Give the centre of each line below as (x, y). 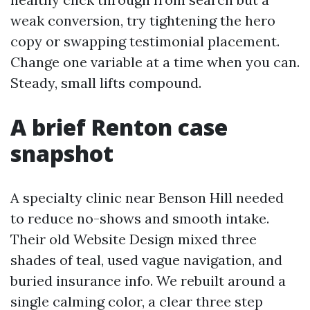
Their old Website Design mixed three (134, 239)
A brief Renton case (119, 127)
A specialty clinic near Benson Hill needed (147, 198)
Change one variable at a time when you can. (155, 62)
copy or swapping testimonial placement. (145, 41)
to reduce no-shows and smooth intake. (140, 218)
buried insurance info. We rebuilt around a (148, 281)
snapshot (62, 153)
